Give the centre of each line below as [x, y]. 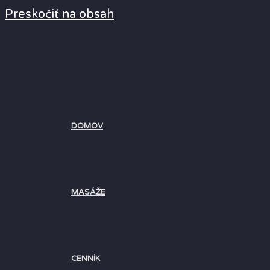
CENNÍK [86, 259]
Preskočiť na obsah [59, 14]
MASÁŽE [88, 192]
